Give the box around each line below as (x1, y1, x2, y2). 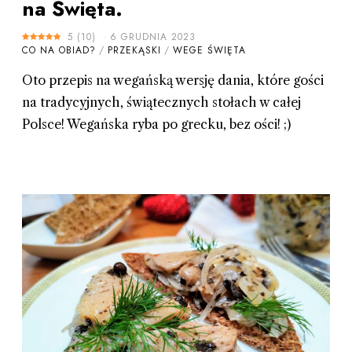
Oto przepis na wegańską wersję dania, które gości (21, 71, 324, 88)
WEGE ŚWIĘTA (172, 42, 246, 57)
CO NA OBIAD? (21, 42, 96, 57)
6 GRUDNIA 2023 (109, 29, 196, 44)
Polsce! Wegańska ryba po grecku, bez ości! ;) (21, 115, 291, 132)
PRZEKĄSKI (107, 42, 161, 57)
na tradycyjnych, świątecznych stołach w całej (21, 93, 301, 110)
